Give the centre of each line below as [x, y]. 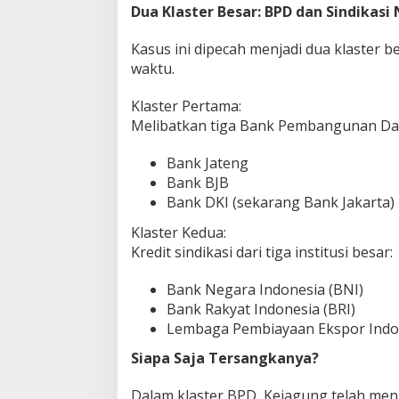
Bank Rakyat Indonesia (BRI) [261, 309]
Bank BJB [198, 183]
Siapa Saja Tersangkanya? [225, 358]
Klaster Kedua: [179, 232]
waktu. [153, 69]
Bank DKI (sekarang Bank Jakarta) [281, 203]
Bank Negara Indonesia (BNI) [265, 289]
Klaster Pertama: [186, 106]
